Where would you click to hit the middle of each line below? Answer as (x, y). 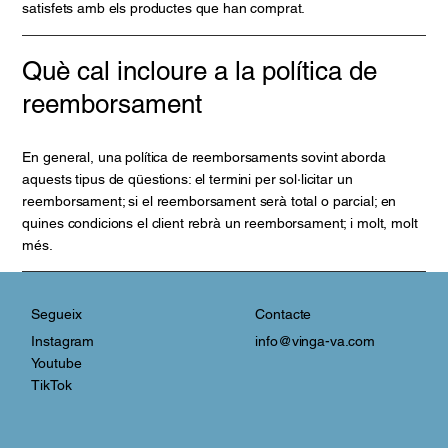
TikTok (51, 385)
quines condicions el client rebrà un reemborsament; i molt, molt (220, 222)
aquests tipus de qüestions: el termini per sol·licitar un (187, 178)
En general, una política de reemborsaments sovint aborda (204, 156)
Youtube (56, 363)
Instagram (63, 341)
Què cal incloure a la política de (200, 70)
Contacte (283, 314)
